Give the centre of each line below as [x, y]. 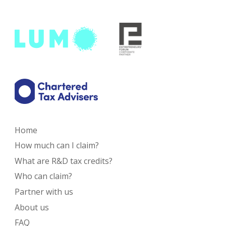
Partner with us [44, 192]
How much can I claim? [57, 146]
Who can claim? [44, 176]
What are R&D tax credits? [64, 161]
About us [32, 207]
